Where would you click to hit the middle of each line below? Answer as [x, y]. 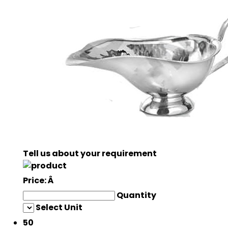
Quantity [136, 195]
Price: [35, 180]
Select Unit [59, 207]
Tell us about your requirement [90, 153]
